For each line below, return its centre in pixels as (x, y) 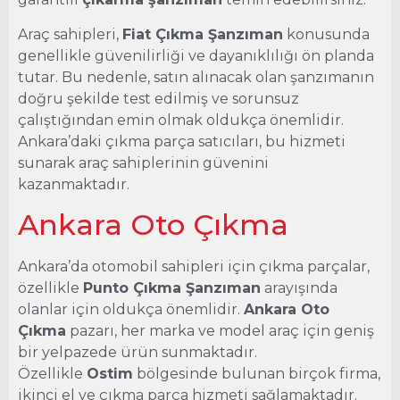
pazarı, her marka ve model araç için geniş (220, 331)
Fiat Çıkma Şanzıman (203, 34)
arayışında (299, 288)
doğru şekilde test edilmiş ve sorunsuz (158, 98)
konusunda (326, 34)
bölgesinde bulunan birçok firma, (257, 374)
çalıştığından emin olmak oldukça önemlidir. (181, 120)
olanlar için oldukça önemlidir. (131, 310)
